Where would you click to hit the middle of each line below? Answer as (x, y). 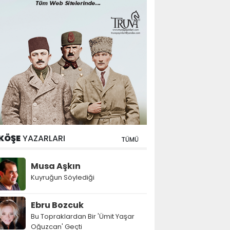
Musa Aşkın (56, 166)
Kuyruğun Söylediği (63, 177)
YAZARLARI (43, 138)
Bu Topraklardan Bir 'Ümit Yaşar (83, 216)
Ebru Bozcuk (57, 205)
